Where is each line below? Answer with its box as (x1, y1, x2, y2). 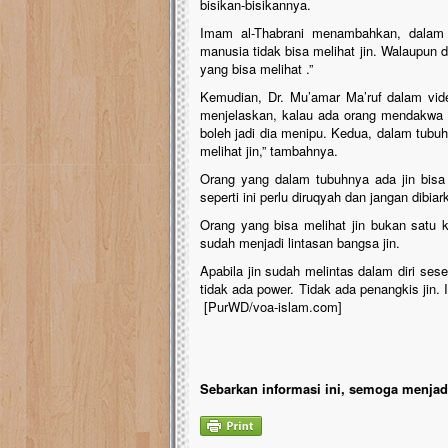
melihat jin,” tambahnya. (200, 141, 338, 160)
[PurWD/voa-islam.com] (200, 297, 342, 316)
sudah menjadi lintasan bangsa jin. (200, 233, 400, 252)
